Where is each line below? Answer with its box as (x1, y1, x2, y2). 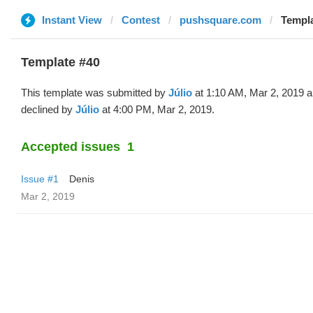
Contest (122, 14, 160, 26)
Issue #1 (21, 173, 59, 184)
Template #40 (21, 55, 100, 69)
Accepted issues (21, 140, 120, 154)
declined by (21, 103, 75, 115)
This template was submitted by (21, 87, 168, 99)
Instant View (42, 14, 102, 26)
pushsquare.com (180, 14, 261, 26)
